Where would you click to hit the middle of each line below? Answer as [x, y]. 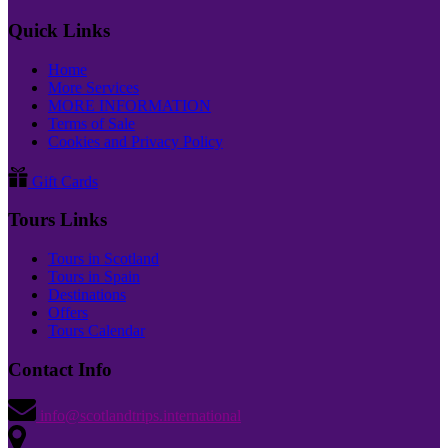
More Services [93, 87]
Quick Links [59, 30]
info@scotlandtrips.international [140, 416]
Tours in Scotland [103, 259]
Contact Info [60, 369]
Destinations [87, 295]
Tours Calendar [96, 331]
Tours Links [57, 220]
